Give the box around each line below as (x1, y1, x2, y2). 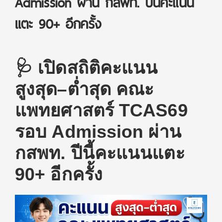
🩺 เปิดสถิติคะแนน (15, 57, 158, 78)
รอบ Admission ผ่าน (15, 121, 181, 142)
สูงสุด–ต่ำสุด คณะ (15, 79, 154, 99)
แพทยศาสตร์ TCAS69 (15, 100, 188, 120)
